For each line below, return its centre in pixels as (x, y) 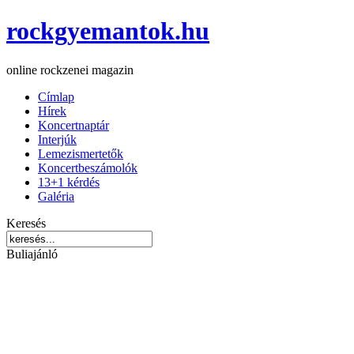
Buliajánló (32, 254)
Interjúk (57, 139)
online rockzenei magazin (70, 70)
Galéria (56, 196)
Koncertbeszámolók (88, 168)
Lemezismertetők (81, 153)
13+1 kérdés (69, 182)
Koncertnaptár (73, 125)
